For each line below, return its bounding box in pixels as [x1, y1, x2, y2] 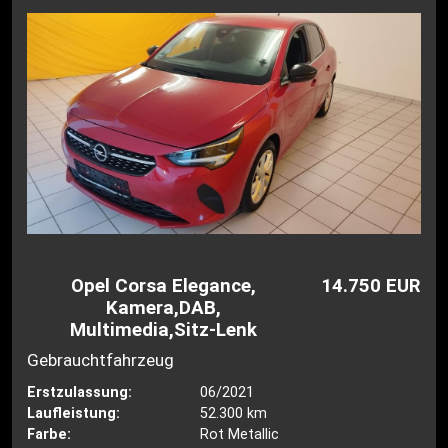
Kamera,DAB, [106, 296, 222, 319]
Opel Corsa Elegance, [71, 274, 257, 297]
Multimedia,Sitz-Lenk [70, 318, 258, 341]
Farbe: [27, 426, 72, 443]
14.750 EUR [320, 274, 421, 297]
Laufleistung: [27, 405, 121, 422]
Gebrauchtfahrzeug [27, 349, 175, 370]
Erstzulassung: [27, 384, 133, 401]
